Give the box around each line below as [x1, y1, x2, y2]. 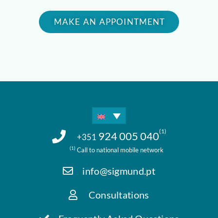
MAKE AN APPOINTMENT [54, 16, 165, 27]
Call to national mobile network [75, 145, 163, 154]
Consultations [88, 189, 149, 201]
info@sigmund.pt [82, 165, 155, 177]
